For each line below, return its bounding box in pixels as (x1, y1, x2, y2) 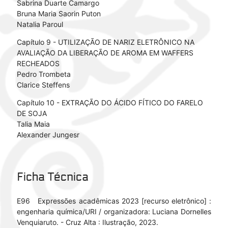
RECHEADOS (16, 59, 60, 68)
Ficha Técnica (16, 170, 89, 184)
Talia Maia (16, 120, 50, 129)
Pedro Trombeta (16, 70, 71, 79)
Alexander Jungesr (16, 130, 79, 139)
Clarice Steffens (16, 80, 70, 90)
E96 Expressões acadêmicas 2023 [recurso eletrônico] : (16, 196, 212, 206)
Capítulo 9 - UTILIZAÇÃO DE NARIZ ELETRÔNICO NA (16, 38, 194, 47)
